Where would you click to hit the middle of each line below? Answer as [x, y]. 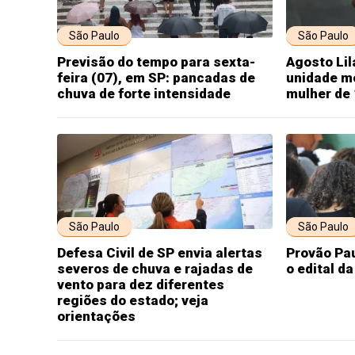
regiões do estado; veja [133, 300]
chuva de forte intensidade [144, 94]
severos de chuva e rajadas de [155, 269]
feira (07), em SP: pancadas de [156, 78]
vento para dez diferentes [141, 284]
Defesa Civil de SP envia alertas [160, 253]
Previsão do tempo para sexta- [156, 62]
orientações [96, 316]
